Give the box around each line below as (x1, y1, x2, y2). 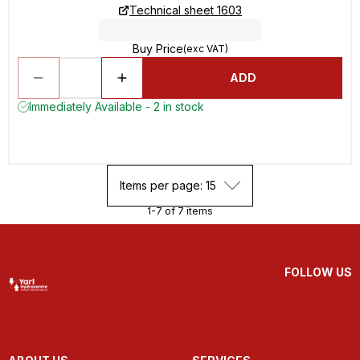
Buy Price (132, 42, 183, 55)
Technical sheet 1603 (129, 3, 242, 17)
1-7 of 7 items (147, 205, 213, 217)
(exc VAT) (182, 43, 228, 55)
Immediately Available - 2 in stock (29, 100, 204, 113)
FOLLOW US (284, 265, 352, 279)
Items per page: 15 (120, 178, 216, 192)
